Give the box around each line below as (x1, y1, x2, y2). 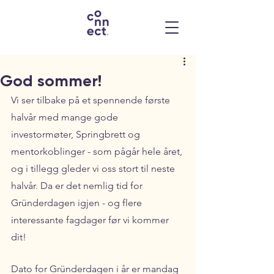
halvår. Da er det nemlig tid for (11, 180, 145, 191)
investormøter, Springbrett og (11, 128, 143, 140)
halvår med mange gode (11, 111, 120, 123)
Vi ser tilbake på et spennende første (11, 94, 172, 106)
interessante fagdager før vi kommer (11, 214, 171, 226)
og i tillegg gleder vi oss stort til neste (11, 163, 177, 174)
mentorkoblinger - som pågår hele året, (11, 146, 185, 157)
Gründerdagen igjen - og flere (11, 197, 144, 209)
